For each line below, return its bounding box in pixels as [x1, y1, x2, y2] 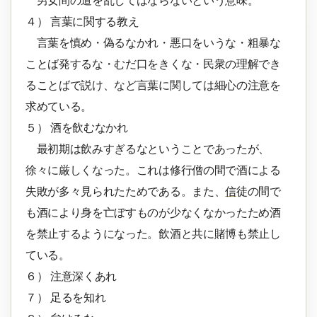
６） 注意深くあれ [25, 270, 128, 283]
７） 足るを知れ [25, 292, 106, 304]
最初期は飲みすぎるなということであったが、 [25, 143, 270, 156]
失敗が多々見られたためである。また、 [25, 185, 226, 198]
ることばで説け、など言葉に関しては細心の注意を [25, 79, 281, 92]
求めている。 [25, 100, 93, 113]
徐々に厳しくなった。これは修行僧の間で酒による [25, 164, 281, 177]
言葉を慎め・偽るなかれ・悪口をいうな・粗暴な [25, 37, 281, 50]
